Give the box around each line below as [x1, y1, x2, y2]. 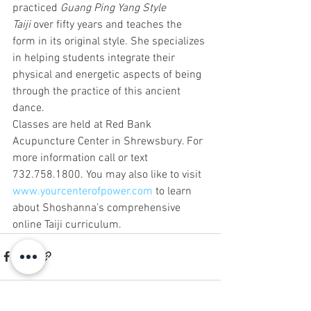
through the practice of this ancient [12, 84, 183, 99]
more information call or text [12, 151, 151, 165]
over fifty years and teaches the [31, 17, 185, 32]
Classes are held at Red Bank [12, 117, 154, 132]
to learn [153, 184, 194, 199]
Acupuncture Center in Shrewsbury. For [12, 134, 205, 149]
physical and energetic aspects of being [12, 67, 204, 82]
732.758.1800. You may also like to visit [12, 167, 204, 182]
